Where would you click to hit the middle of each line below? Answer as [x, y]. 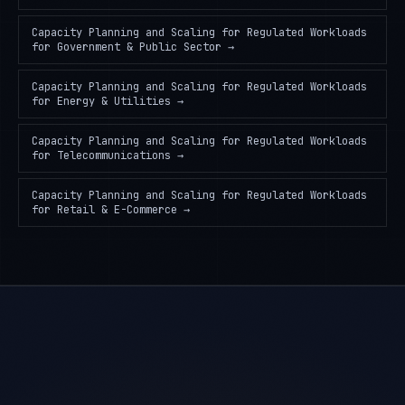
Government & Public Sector [139, 47]
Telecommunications [114, 155]
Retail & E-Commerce [117, 210]
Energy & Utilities [114, 101]
